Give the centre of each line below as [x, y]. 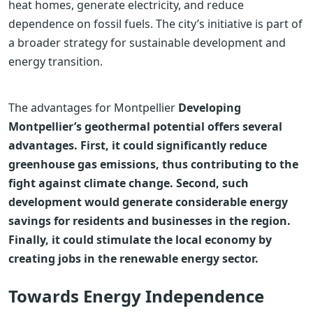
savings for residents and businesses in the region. [150, 221]
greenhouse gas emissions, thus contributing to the [153, 165]
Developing [210, 108]
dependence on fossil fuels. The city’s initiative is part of [155, 24]
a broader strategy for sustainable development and [147, 43]
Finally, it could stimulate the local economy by [140, 240]
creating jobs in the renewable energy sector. [133, 259]
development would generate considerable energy [148, 202]
